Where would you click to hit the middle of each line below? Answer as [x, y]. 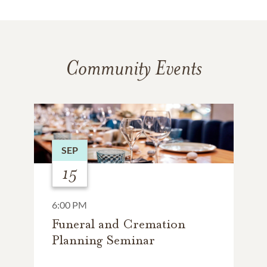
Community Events [133, 67]
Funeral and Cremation [118, 224]
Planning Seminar [103, 240]
